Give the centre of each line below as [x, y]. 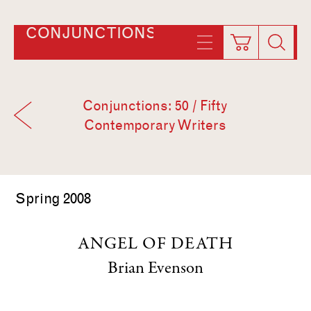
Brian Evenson [155, 269]
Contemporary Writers [155, 125]
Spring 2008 [53, 199]
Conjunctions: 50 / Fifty [155, 106]
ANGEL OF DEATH [155, 245]
